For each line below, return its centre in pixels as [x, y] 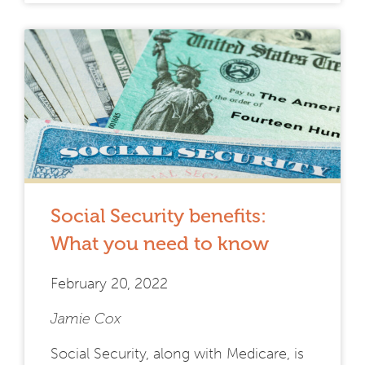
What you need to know [160, 244]
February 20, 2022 [109, 284]
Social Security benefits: [158, 216]
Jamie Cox [86, 319]
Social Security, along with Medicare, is [177, 354]
